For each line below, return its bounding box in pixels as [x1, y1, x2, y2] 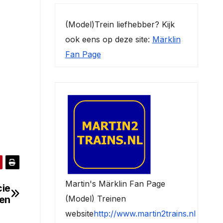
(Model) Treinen [65, 193, 126, 204]
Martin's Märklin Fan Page [65, 178, 165, 189]
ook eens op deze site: [65, 34, 152, 44]
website [65, 208, 94, 219]
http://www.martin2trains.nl [93, 208, 196, 219]
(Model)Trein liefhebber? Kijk [65, 19, 175, 29]
